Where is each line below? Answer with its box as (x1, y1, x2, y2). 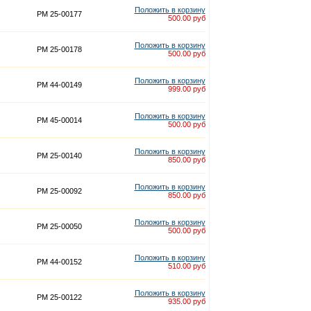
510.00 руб (167, 262, 205, 270)
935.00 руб (167, 297, 205, 305)
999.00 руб (167, 85, 205, 93)
